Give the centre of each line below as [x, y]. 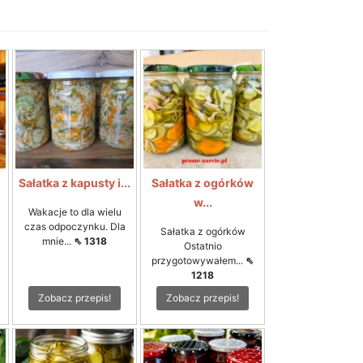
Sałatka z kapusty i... [75, 183]
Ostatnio [203, 246]
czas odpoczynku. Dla [75, 226]
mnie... [58, 241]
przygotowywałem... [199, 261]
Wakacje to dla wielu [75, 212]
